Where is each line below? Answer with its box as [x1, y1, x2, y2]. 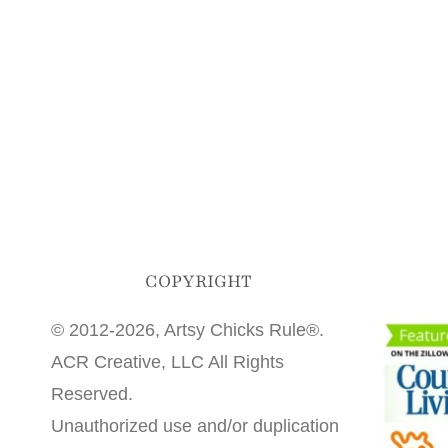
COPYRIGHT [145, 269, 253, 294]
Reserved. [51, 384, 133, 405]
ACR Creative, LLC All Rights [51, 352, 284, 373]
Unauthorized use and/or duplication [51, 416, 339, 437]
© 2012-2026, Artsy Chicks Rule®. [51, 320, 324, 341]
